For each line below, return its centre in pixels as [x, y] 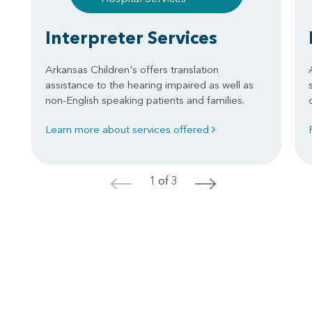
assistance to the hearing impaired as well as [149, 84]
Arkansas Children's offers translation [132, 69]
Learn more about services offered [128, 129]
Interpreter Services [131, 37]
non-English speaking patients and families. [145, 100]
